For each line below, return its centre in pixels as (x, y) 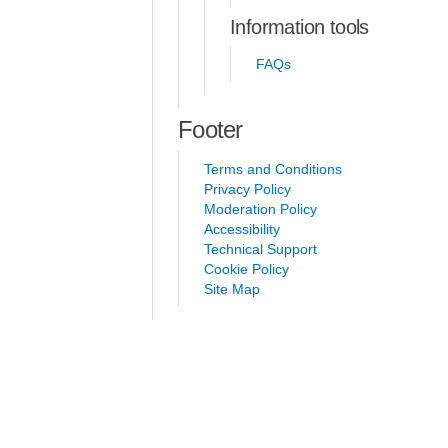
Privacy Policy (247, 189)
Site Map (232, 289)
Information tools (299, 27)
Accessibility (242, 229)
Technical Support (260, 249)
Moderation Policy (260, 209)
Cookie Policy (246, 269)
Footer (210, 129)
